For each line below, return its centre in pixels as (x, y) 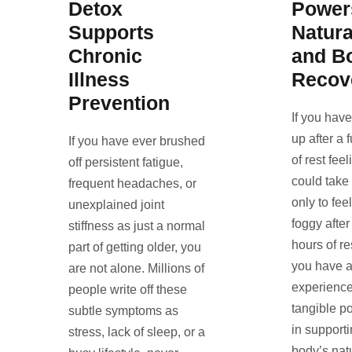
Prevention (119, 103)
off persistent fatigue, (126, 162)
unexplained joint (116, 204)
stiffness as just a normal (137, 225)
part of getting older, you (135, 247)
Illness (99, 79)
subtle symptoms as (123, 310)
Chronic (105, 55)
